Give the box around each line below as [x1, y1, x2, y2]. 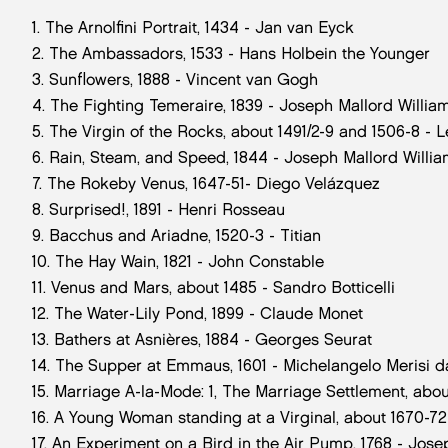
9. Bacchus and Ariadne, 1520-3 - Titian [32, 225, 321, 245]
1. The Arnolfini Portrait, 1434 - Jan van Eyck [32, 17, 354, 37]
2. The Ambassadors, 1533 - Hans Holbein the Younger [32, 43, 430, 63]
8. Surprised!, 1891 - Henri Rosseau [32, 199, 285, 219]
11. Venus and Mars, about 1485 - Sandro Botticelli [32, 277, 395, 297]
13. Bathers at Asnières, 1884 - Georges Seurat [32, 329, 372, 349]
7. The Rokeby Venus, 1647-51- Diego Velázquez [32, 173, 380, 193]
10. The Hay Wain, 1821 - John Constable [32, 251, 324, 271]
